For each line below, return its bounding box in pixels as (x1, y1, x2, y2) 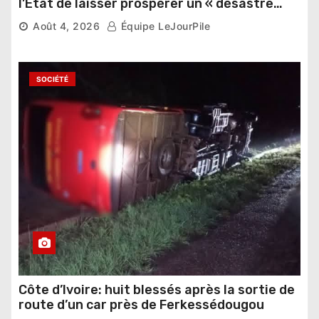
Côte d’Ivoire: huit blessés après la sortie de (19, 281, 295, 298)
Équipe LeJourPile (117, 19, 210, 32)
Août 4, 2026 (33, 19, 100, 32)
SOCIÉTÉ (36, 74, 68, 83)
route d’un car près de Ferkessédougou (19, 296, 264, 313)
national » (19, 10, 82, 26)
